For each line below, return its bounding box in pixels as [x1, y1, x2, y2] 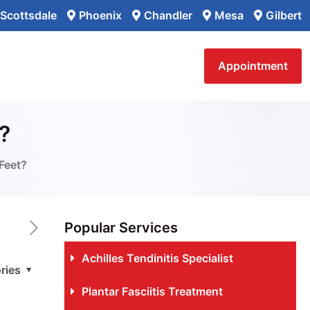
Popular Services [64, 219, 178, 236]
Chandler [144, 8, 192, 22]
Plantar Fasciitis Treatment [81, 284, 223, 298]
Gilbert [266, 8, 302, 22]
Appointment [218, 58, 288, 73]
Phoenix [79, 8, 122, 22]
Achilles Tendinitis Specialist [81, 251, 233, 265]
